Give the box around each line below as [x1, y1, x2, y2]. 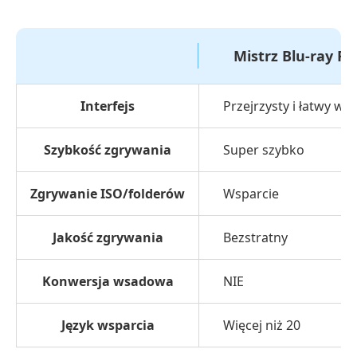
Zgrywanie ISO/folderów [30, 185, 185, 202]
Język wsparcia [61, 316, 155, 334]
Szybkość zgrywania [44, 141, 171, 159]
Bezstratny [223, 229, 288, 246]
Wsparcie [223, 185, 279, 202]
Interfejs [80, 97, 135, 115]
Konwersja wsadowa [41, 273, 174, 290]
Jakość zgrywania [52, 229, 163, 246]
